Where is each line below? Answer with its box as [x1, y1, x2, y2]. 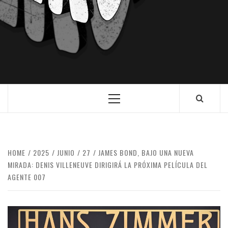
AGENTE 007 [8, 172, 46, 182]
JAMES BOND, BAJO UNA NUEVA [98, 147, 194, 158]
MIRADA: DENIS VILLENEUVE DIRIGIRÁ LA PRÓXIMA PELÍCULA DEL [8, 159, 208, 170]
